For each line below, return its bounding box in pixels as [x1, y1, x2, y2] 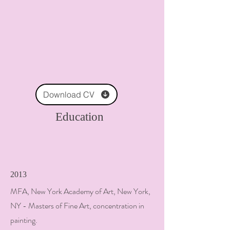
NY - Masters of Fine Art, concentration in [10, 200, 144, 212]
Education [55, 110, 104, 123]
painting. [10, 214, 37, 226]
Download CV [43, 89, 94, 100]
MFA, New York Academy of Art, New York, [10, 185, 150, 197]
